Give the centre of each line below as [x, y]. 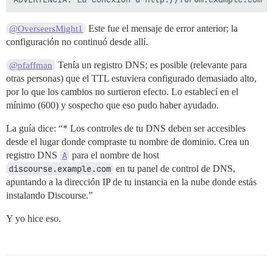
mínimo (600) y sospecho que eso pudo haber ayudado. [112, 105]
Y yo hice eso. [34, 218]
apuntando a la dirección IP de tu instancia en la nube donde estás [131, 182]
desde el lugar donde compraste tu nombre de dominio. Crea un [128, 142]
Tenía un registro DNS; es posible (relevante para [151, 65]
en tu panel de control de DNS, [174, 168]
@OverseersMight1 [46, 29]
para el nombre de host [114, 155]
